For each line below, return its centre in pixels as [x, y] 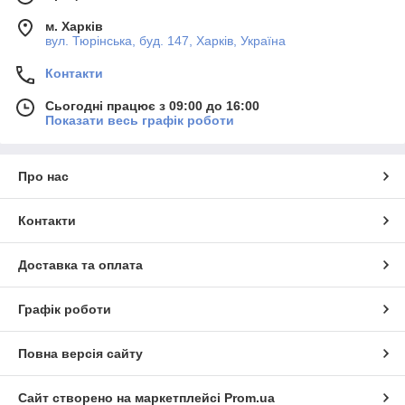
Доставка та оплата [80, 264]
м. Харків [74, 26]
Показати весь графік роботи [140, 120]
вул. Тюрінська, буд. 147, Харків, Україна [165, 40]
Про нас [43, 176]
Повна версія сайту [80, 353]
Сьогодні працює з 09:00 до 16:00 [152, 105]
